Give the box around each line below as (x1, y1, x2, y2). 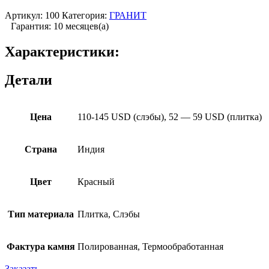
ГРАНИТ (109, 10, 147, 20)
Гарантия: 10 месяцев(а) (11, 20, 109, 31)
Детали (5, 71, 52, 88)
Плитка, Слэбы (77, 208, 140, 219)
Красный (77, 176, 115, 187)
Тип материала (8, 208, 74, 219)
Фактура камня (7, 241, 75, 252)
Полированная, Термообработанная (77, 241, 223, 252)
